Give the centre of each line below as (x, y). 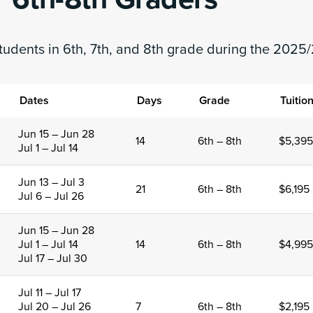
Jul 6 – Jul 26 (51, 196)
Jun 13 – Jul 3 (51, 182)
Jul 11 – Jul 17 (50, 293)
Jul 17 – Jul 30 (53, 259)
